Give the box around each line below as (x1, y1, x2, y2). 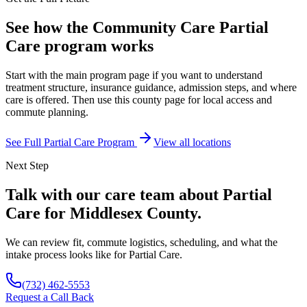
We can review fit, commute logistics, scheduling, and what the (5, 236, 278, 248)
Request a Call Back (5, 291, 94, 303)
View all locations (153, 136, 231, 149)
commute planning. (5, 106, 88, 119)
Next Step (5, 160, 49, 172)
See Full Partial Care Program (5, 136, 137, 149)
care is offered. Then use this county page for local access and (5, 94, 272, 106)
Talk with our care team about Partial (5, 185, 272, 204)
